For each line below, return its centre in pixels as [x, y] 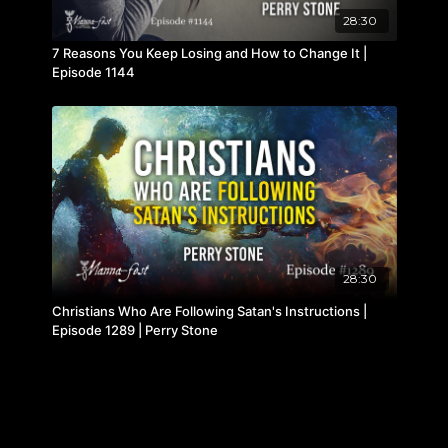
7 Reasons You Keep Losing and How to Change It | [209, 52]
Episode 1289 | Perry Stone [134, 329]
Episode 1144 [93, 71]
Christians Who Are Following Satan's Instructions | [209, 310]
